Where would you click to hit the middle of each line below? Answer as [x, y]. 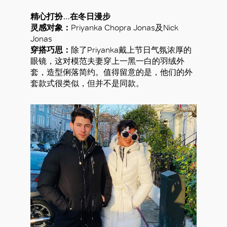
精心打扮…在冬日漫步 [70, 16]
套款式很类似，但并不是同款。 [87, 83]
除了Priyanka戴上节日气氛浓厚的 [131, 50]
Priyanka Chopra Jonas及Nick [125, 27]
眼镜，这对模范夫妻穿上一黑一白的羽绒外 [107, 61]
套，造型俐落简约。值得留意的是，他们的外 [111, 72]
